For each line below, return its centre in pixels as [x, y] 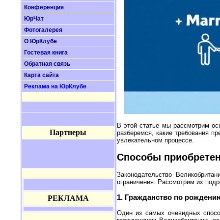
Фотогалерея [43, 30]
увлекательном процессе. [155, 140]
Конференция [44, 7]
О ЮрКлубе [40, 41]
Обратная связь [47, 64]
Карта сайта [41, 75]
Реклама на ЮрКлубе [55, 86]
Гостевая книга [46, 53]
